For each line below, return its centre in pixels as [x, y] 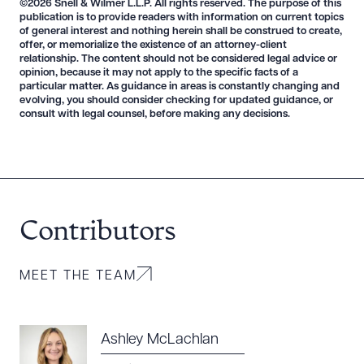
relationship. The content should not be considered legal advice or [178, 59]
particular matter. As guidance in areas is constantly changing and [180, 87]
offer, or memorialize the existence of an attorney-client [153, 45]
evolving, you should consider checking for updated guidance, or [176, 100]
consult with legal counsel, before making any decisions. [155, 114]
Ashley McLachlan [160, 340]
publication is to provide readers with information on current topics [182, 17]
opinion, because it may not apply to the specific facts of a [159, 73]
